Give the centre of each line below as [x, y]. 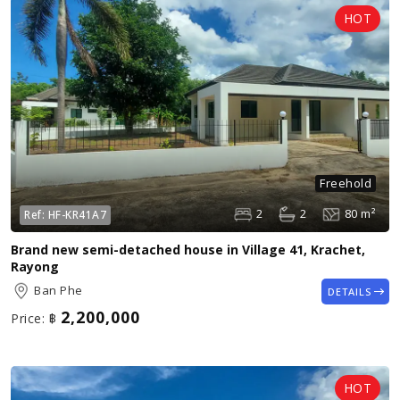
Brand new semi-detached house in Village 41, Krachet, [188, 249]
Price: [28, 318]
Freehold [346, 183]
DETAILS [349, 291]
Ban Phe [58, 291]
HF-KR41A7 [77, 214]
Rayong [35, 266]
